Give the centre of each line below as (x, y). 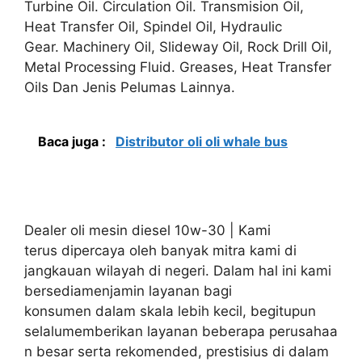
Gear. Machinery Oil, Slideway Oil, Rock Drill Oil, (178, 46)
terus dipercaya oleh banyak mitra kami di (160, 250)
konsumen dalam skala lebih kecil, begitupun (170, 311)
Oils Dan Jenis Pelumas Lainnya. (130, 87)
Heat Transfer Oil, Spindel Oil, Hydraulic (153, 26)
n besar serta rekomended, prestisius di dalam (177, 351)
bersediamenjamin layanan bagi (128, 290)
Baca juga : (74, 141)
